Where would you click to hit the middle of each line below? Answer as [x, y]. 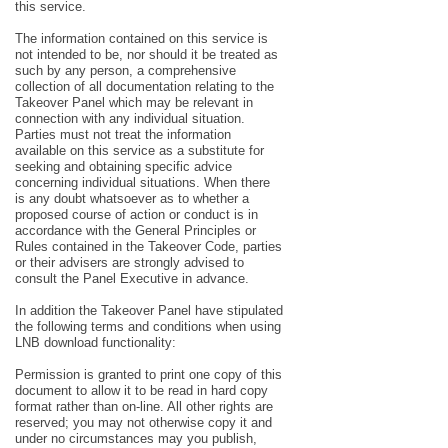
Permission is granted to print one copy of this [148, 374]
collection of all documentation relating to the [144, 86]
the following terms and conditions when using [148, 326]
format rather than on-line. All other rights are [144, 406]
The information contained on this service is [141, 38]
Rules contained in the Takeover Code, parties [148, 246]
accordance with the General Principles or [135, 230]
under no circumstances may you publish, [136, 438]
